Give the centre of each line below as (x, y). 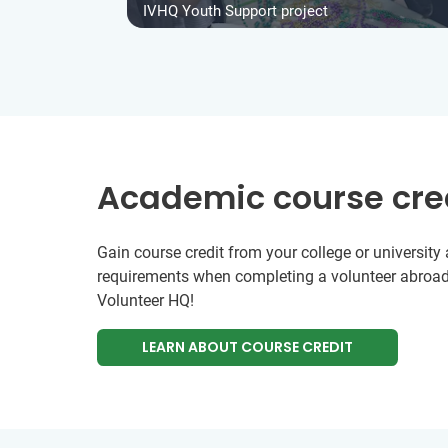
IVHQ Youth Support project (235, 11)
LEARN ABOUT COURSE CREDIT (248, 347)
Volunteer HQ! (145, 301)
